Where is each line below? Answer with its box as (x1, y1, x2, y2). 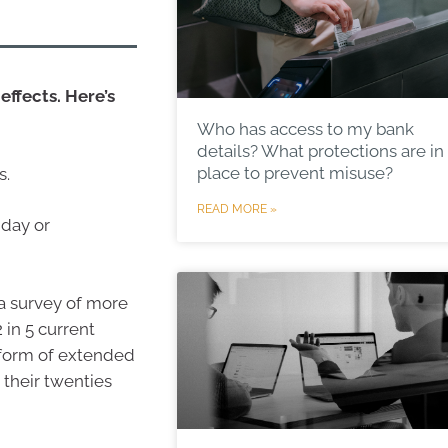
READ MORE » (196, 201, 277, 216)
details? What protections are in (196, 140, 444, 161)
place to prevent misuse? (196, 162, 393, 183)
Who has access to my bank (196, 118, 414, 139)
